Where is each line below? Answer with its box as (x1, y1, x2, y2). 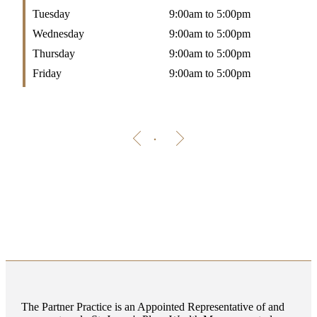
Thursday (32, 47, 75, 60)
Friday (32, 67, 62, 80)
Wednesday (32, 28, 84, 40)
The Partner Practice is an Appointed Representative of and (21, 301, 284, 313)
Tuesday (32, 8, 70, 21)
